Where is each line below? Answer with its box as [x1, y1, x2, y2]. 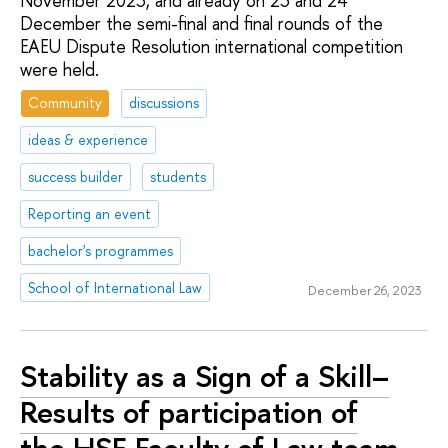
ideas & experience [28, 130, 149, 150]
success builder [28, 167, 124, 187]
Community [28, 93, 103, 113]
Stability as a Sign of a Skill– [20, 355, 389, 398]
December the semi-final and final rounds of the [20, 10, 383, 36]
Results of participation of [20, 391, 358, 434]
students [150, 167, 207, 187]
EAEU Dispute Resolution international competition [20, 33, 403, 59]
